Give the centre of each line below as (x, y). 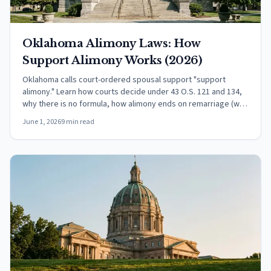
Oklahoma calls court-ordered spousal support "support (124, 80)
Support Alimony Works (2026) (112, 60)
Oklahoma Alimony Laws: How (112, 44)
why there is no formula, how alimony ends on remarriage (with (135, 104)
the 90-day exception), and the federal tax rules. (109, 116)
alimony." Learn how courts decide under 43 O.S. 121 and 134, (132, 92)
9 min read (78, 122)
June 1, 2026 (42, 122)
